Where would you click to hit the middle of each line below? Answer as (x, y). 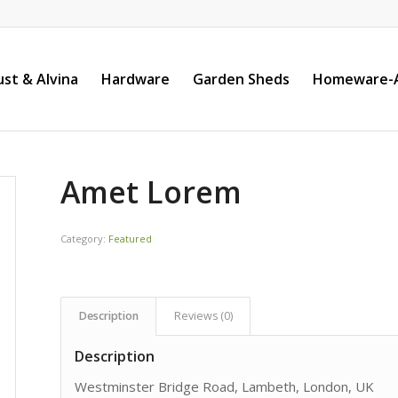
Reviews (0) (204, 316)
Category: (85, 239)
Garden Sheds (241, 79)
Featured (131, 239)
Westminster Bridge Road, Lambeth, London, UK (225, 386)
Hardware (135, 79)
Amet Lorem (151, 192)
